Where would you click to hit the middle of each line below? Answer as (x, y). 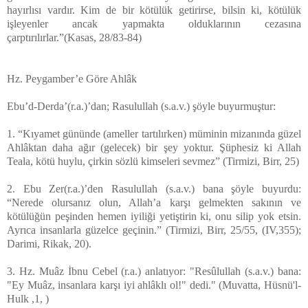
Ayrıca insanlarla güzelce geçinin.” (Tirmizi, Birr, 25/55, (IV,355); (154, 230)
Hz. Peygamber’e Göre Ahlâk (72, 78)
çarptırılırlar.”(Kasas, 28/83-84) (74, 37)
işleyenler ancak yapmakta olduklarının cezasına (154, 23)
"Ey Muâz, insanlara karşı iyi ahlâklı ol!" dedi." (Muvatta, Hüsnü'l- (154, 285)
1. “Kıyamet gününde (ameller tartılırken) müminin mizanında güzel (154, 133)
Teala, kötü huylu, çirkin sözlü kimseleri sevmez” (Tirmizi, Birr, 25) (153, 161)
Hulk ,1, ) (29, 298)
